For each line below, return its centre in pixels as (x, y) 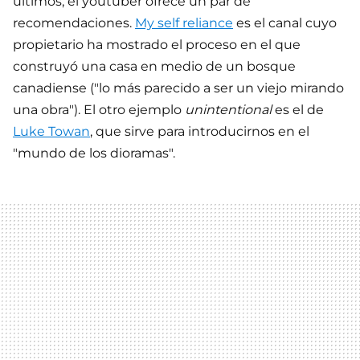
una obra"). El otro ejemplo (99, 110)
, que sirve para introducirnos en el (200, 131)
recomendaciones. (74, 23)
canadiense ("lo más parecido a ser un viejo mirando (178, 88)
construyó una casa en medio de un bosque (154, 66)
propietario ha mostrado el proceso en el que (157, 45)
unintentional (228, 110)
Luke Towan (51, 131)
